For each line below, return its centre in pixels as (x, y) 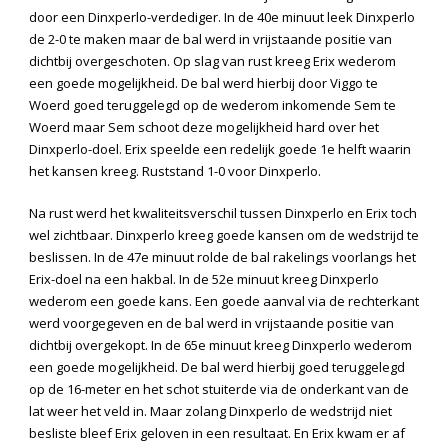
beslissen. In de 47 (85, 257)
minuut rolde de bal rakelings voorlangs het (282, 257)
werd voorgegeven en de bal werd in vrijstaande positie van (211, 323)
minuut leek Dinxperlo (347, 17)
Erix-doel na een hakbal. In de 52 (127, 279)
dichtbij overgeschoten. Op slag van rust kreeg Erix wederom (212, 61)
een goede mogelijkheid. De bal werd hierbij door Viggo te (203, 83)
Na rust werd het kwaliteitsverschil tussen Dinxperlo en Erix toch (223, 213)
